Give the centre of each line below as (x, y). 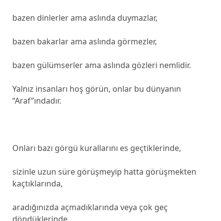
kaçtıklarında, (37, 184)
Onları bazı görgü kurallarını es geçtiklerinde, (96, 148)
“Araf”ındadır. (37, 101)
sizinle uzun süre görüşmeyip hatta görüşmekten (104, 172)
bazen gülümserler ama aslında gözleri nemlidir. (101, 65)
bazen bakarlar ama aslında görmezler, (84, 41)
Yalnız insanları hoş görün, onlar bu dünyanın (96, 89)
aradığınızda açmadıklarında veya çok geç (90, 207)
